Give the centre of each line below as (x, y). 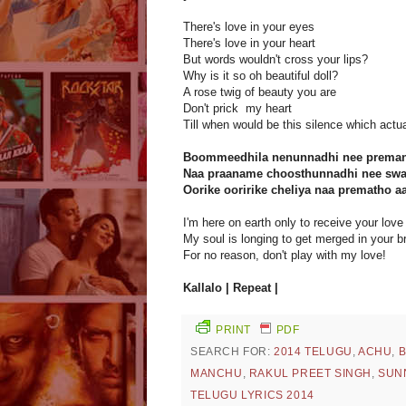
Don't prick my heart (237, 109)
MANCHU (217, 374)
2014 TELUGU (313, 352)
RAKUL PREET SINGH (310, 374)
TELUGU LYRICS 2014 (252, 396)
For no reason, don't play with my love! (286, 256)
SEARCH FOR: (232, 352)
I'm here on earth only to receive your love (293, 223)
